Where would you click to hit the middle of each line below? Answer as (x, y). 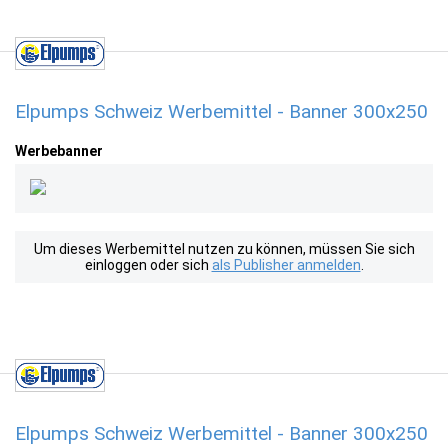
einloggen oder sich (148, 265)
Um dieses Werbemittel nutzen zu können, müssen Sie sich (224, 249)
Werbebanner (59, 151)
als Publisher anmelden (286, 265)
